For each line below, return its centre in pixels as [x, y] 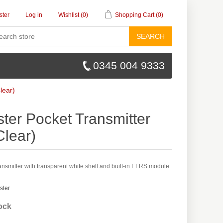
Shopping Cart [135, 15]
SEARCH [151, 36]
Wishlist [69, 15]
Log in [34, 15]
